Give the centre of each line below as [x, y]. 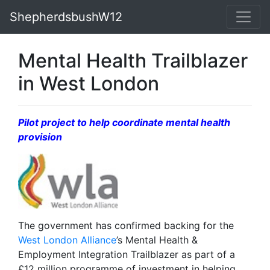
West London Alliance [67, 240]
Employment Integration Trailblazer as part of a [127, 254]
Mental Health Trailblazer [133, 61]
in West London [89, 83]
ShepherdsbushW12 [66, 17]
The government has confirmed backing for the [126, 225]
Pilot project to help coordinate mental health [124, 122]
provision [40, 137]
